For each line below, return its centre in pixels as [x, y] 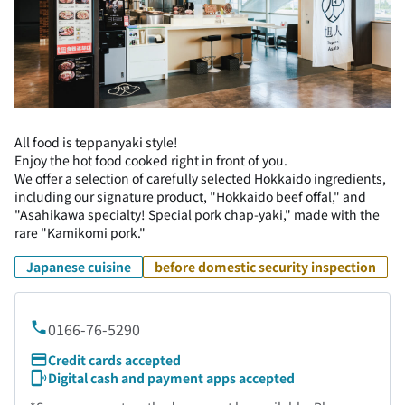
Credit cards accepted [114, 360]
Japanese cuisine [79, 267]
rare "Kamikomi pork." [80, 232]
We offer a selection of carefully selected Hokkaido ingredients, [200, 178]
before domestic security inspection [265, 267]
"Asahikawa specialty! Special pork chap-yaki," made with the [197, 214]
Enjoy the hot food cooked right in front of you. [151, 160]
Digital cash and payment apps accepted [171, 378]
